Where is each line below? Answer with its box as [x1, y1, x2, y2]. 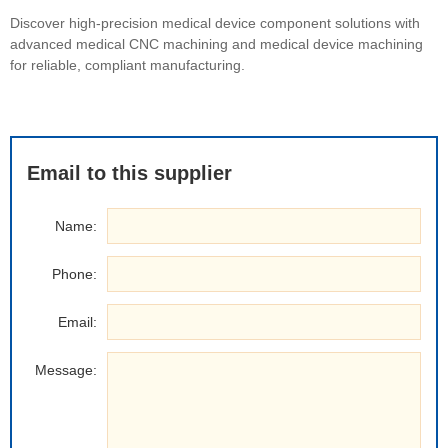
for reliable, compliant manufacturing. [10, 57, 245, 74]
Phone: [52, 266, 97, 283]
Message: [35, 362, 97, 379]
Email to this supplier [27, 162, 232, 185]
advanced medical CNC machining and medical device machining [10, 36, 423, 53]
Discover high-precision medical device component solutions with [10, 15, 420, 32]
